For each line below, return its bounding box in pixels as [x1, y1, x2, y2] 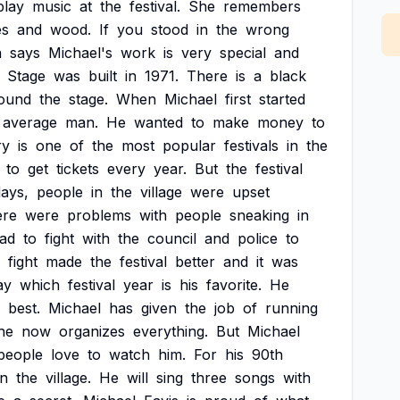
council [147, 229, 196, 247]
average [3, 113, 57, 131]
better [175, 253, 215, 271]
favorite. [206, 276, 262, 294]
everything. [133, 322, 208, 340]
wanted [134, 113, 183, 131]
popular [162, 137, 216, 154]
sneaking [229, 206, 289, 224]
